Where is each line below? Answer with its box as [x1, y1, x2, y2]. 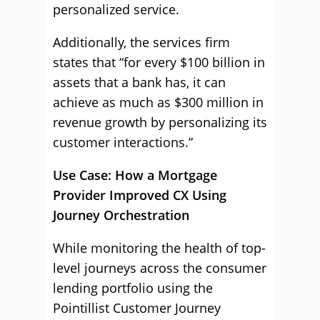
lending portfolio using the [53, 279, 213, 296]
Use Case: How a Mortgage [53, 166, 217, 184]
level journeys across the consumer [53, 259, 266, 276]
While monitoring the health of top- [53, 239, 266, 256]
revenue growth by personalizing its [53, 114, 267, 131]
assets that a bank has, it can [53, 74, 226, 91]
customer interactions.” [53, 134, 193, 151]
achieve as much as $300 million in [53, 94, 264, 111]
